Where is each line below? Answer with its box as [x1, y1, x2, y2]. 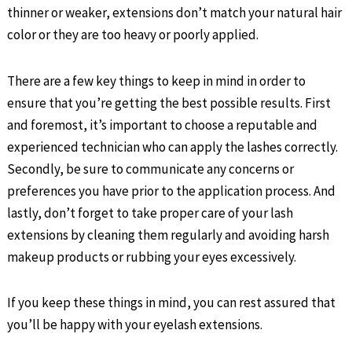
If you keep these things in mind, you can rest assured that [7, 294, 336, 312]
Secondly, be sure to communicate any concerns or [7, 159, 295, 178]
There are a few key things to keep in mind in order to [7, 71, 306, 90]
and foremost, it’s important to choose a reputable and [7, 115, 318, 134]
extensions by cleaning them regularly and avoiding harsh [7, 225, 330, 244]
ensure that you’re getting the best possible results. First [7, 93, 332, 112]
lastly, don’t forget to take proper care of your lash [7, 203, 294, 222]
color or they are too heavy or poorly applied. [7, 26, 259, 44]
